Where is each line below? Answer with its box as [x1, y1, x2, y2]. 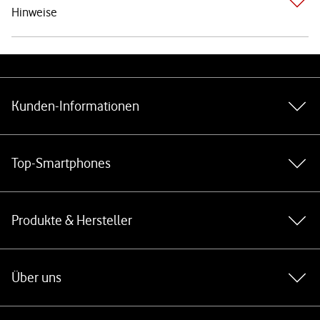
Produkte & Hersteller [11, 212, 132, 229]
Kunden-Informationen [11, 98, 139, 114]
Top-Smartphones [11, 155, 111, 171]
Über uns [11, 269, 61, 286]
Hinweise [11, 5, 57, 19]
